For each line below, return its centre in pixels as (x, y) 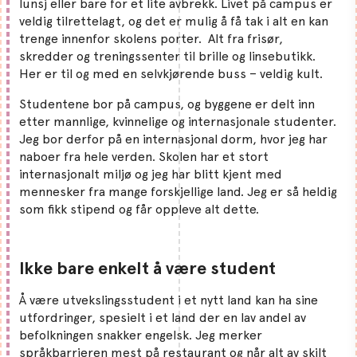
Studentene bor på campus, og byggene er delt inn (167, 104)
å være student (214, 267)
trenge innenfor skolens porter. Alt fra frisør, (151, 38)
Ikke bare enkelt (86, 267)
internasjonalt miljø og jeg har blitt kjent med (151, 174)
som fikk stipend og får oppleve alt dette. (139, 209)
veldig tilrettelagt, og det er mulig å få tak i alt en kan (174, 21)
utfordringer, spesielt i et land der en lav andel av (163, 317)
